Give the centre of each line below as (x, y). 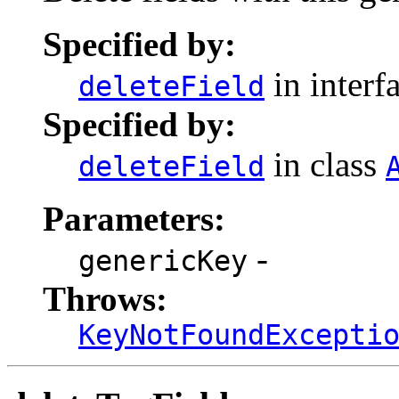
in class (325, 165)
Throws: (105, 299)
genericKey (163, 261)
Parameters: (134, 219)
